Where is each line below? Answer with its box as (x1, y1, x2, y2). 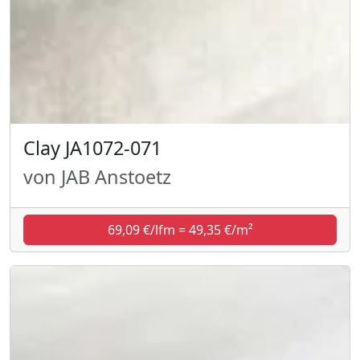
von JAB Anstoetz (23, 163, 171, 190)
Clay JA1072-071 (23, 134, 162, 161)
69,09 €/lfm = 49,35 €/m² (107, 220, 253, 239)
